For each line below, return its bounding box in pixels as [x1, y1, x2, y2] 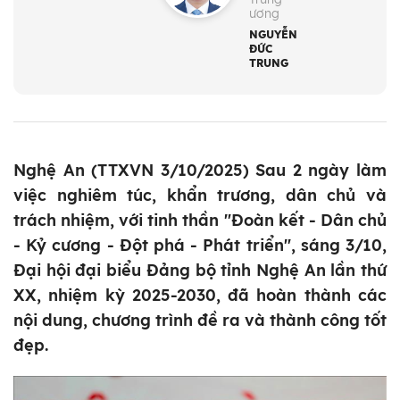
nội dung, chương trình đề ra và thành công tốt [13, 310, 387, 331]
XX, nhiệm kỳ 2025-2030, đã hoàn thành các [13, 285, 387, 306]
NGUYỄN [249, 28, 298, 42]
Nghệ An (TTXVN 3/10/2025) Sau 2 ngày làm [13, 160, 387, 181]
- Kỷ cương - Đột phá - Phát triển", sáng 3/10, [13, 235, 387, 256]
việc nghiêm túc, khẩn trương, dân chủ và [13, 185, 387, 206]
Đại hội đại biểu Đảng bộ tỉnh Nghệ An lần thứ [13, 260, 387, 281]
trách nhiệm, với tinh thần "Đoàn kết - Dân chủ [13, 210, 387, 231]
